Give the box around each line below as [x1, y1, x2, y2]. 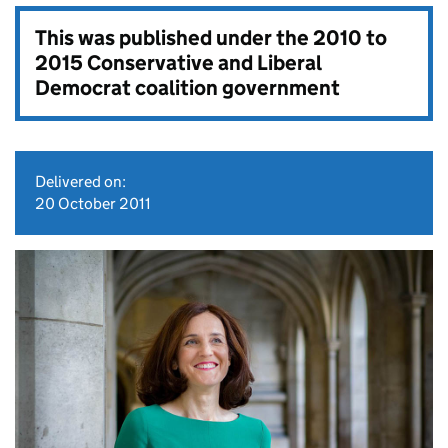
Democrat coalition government [35, 75, 340, 101]
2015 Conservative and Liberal [35, 50, 321, 76]
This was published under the [35, 25, 313, 51]
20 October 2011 [35, 194, 151, 213]
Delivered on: [35, 172, 126, 191]
